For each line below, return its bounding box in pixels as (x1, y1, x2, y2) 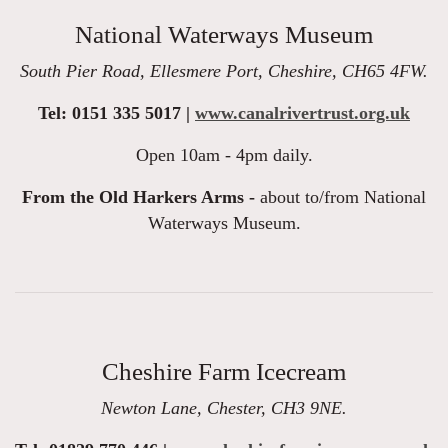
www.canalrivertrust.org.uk (195, 103, 410, 124)
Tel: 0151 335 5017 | (38, 103, 195, 124)
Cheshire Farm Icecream (102, 358, 346, 386)
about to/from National (255, 187, 426, 208)
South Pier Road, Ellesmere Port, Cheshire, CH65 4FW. (20, 61, 428, 82)
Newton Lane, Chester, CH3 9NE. (101, 398, 347, 419)
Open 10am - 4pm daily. (135, 145, 313, 166)
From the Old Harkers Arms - (22, 187, 255, 208)
